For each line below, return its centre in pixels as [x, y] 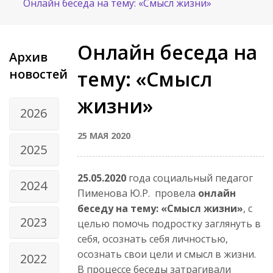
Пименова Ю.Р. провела [138, 193]
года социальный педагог [190, 178]
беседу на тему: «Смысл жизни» [160, 208]
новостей [38, 74]
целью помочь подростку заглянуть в [169, 223]
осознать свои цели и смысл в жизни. [167, 254]
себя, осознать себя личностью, [153, 239]
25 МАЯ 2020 [104, 135]
